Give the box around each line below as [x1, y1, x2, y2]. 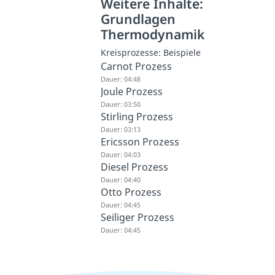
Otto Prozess [101, 185, 162, 199]
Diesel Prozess [101, 160, 169, 174]
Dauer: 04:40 [101, 174, 141, 184]
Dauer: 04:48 [101, 74, 141, 83]
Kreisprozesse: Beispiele [101, 46, 201, 58]
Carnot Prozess [101, 59, 172, 73]
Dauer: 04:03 [101, 149, 141, 159]
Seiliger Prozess [101, 210, 175, 224]
